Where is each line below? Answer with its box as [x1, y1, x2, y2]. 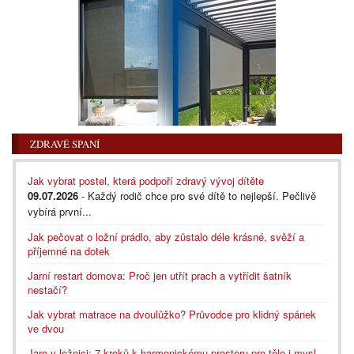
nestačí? [28, 281, 67, 297]
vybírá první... [28, 203, 92, 219]
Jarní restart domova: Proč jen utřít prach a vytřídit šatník [28, 267, 292, 283]
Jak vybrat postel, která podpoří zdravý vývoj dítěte [28, 172, 264, 188]
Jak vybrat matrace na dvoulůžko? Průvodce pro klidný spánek [28, 306, 316, 322]
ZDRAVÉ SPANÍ [30, 136, 100, 151]
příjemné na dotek [28, 243, 110, 258]
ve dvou [28, 320, 64, 336]
